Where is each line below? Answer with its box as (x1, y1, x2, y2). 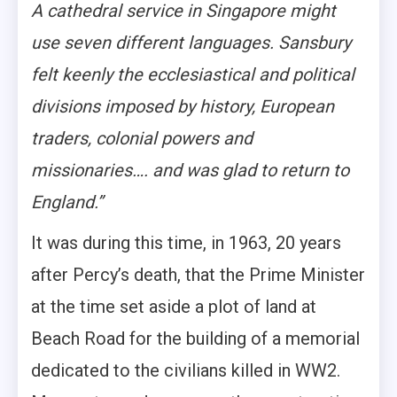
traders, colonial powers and (31, 128, 253, 150)
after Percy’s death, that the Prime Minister (31, 264, 365, 286)
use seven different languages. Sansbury (31, 32, 351, 54)
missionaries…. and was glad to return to (31, 160, 349, 182)
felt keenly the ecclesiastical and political (31, 64, 354, 86)
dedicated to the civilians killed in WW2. (31, 360, 340, 382)
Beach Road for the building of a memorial (31, 328, 360, 350)
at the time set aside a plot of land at (31, 296, 316, 318)
